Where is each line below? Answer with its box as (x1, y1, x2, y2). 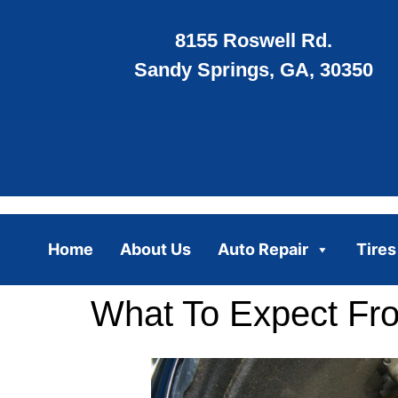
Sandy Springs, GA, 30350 (133, 59, 373, 82)
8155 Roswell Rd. (174, 29, 332, 52)
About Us (119, 239, 191, 259)
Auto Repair (217, 239, 308, 259)
